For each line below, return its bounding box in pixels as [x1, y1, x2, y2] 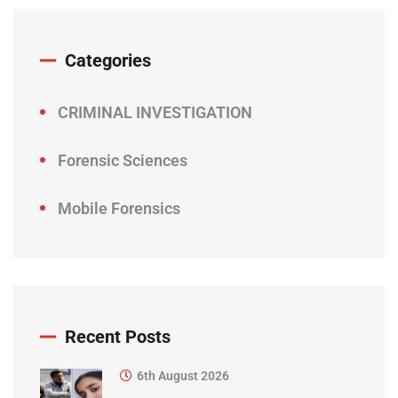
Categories [65, 50, 151, 72]
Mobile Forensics [58, 199, 180, 219]
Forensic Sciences [58, 151, 187, 171]
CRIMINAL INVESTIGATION [58, 103, 252, 123]
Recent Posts [65, 326, 171, 348]
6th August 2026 [137, 369, 229, 384]
